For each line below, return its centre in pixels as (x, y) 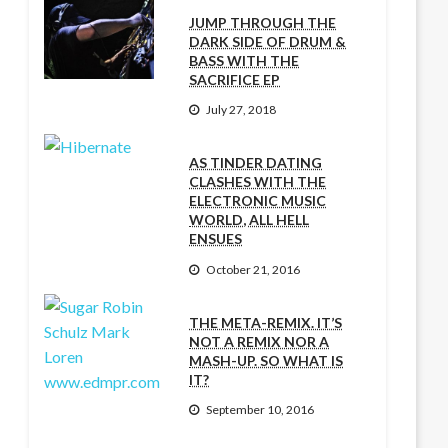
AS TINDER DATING (256, 163)
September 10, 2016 (260, 410)
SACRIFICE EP (235, 79)
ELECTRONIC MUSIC (258, 201)
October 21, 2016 (253, 269)
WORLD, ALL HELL (249, 220)
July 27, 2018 (241, 110)
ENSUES (216, 239)
